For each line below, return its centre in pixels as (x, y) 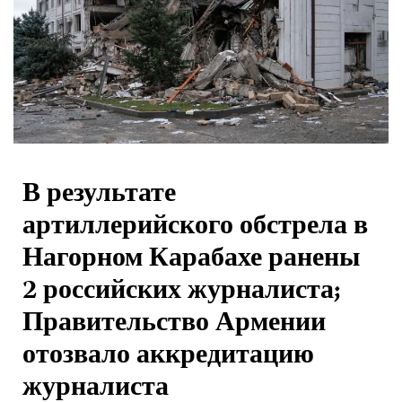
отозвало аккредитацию (168, 357)
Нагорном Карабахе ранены (191, 260)
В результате (99, 196)
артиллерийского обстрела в (195, 228)
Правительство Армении (174, 325)
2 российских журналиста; (182, 293)
